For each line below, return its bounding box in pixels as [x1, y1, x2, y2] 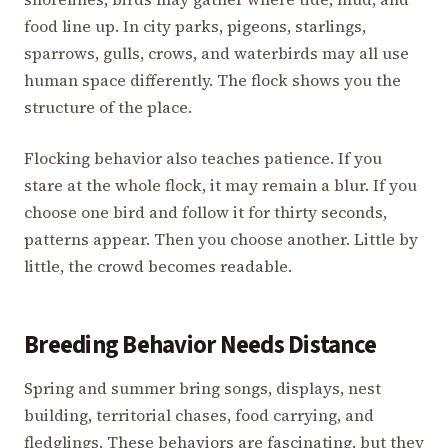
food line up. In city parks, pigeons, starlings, [24, 15, 366, 38]
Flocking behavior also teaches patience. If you [24, 147, 382, 170]
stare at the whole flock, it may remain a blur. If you [24, 174, 417, 197]
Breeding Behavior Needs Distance [24, 328, 377, 364]
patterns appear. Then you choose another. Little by [24, 228, 418, 251]
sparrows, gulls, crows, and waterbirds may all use [24, 42, 409, 65]
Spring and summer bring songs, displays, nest [24, 377, 381, 400]
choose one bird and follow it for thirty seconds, [24, 201, 387, 224]
